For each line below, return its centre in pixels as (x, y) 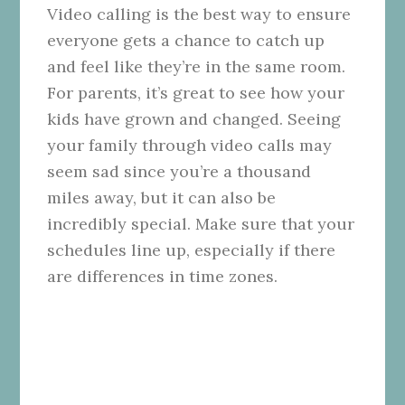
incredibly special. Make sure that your (201, 223)
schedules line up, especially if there (192, 250)
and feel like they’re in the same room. (197, 66)
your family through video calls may (190, 145)
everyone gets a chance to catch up (186, 40)
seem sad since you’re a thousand (179, 171)
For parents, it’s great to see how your (196, 92)
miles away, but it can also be (162, 197)
